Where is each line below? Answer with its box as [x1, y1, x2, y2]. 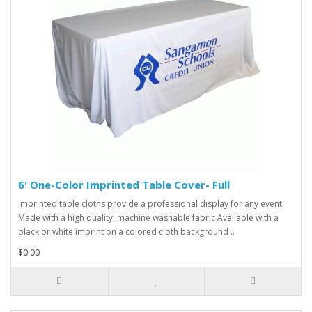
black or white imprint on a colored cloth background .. [18, 226, 235, 237]
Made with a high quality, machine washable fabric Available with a [18, 212, 279, 224]
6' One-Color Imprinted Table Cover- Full [18, 178, 230, 192]
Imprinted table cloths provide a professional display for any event [18, 198, 282, 210]
